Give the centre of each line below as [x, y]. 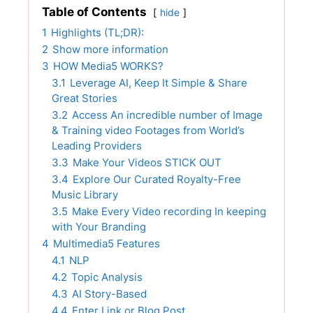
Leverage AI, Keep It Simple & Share [159, 83]
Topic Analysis [107, 277]
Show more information [110, 50]
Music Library [85, 195]
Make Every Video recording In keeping [169, 212]
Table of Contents [94, 12]
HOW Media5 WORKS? [108, 66]
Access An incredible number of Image [167, 115]
